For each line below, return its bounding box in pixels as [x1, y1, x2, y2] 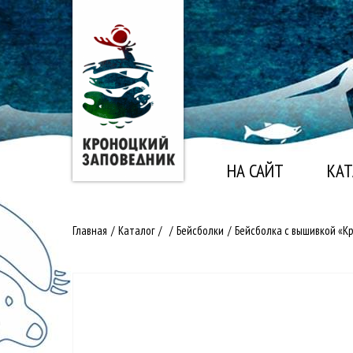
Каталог [118, 223, 154, 238]
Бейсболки [176, 223, 224, 238]
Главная [72, 223, 107, 238]
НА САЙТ [226, 159, 284, 182]
